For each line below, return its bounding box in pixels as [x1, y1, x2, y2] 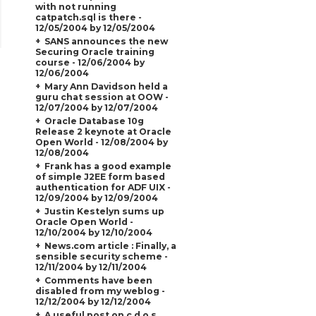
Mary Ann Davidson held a [44, 80, 168, 92]
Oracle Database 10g [44, 115, 144, 126]
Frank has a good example [44, 160, 171, 171]
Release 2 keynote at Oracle [35, 126, 171, 137]
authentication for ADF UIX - [35, 181, 171, 193]
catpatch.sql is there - [35, 11, 142, 23]
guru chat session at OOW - [35, 91, 169, 102]
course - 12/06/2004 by [35, 56, 145, 68]
